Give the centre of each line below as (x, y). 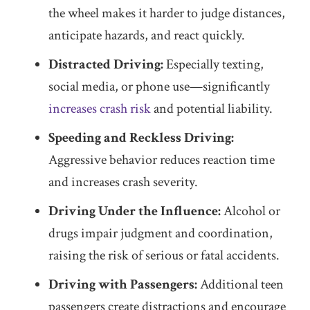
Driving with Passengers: (124, 284)
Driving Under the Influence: (135, 211)
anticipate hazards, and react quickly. (147, 35)
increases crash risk (100, 109)
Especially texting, (215, 64)
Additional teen (242, 284)
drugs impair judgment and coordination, (161, 233)
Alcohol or (250, 211)
